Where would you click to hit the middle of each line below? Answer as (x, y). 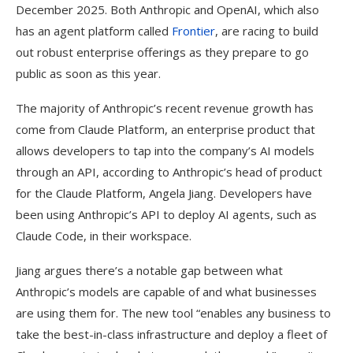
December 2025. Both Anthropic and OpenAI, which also (167, 10)
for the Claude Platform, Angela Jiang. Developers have (164, 193)
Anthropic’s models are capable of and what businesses (166, 292)
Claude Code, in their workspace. (104, 236)
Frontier (193, 31)
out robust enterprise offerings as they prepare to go (162, 52)
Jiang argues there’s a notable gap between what (149, 271)
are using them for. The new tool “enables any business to (173, 313)
